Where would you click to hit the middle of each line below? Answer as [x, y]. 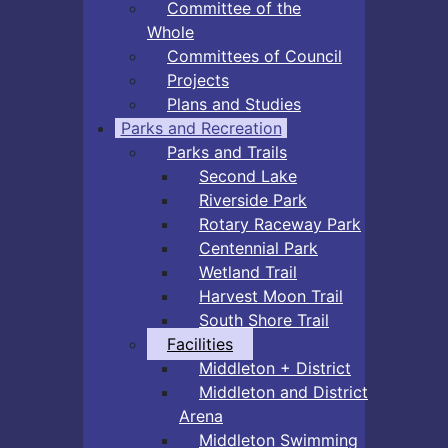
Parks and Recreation [201, 127]
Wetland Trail [248, 271]
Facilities [200, 343]
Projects [198, 79]
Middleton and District [283, 391]
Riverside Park [253, 199]
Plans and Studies [234, 103]
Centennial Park [258, 247]
